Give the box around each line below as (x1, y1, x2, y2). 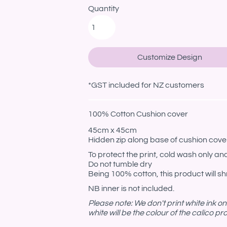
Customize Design (137, 53, 202, 61)
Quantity (88, 5, 119, 13)
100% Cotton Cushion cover (88, 110, 188, 118)
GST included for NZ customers (91, 81, 204, 89)
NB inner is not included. (88, 184, 176, 193)
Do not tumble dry (88, 160, 152, 168)
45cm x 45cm (88, 126, 137, 134)
